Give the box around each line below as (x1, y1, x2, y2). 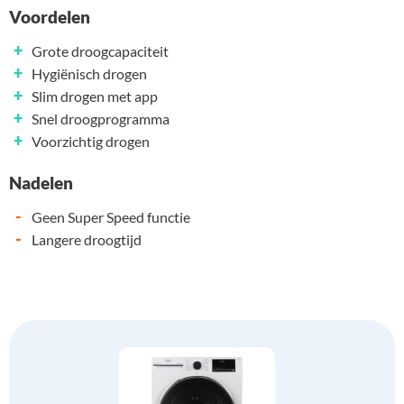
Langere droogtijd (32, 231, 142, 249)
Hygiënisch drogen (32, 65, 147, 83)
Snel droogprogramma (32, 110, 170, 128)
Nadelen (9, 172, 73, 194)
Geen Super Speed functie (32, 208, 190, 226)
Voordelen (9, 6, 90, 28)
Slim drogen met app (32, 87, 158, 106)
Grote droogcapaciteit (32, 42, 169, 60)
